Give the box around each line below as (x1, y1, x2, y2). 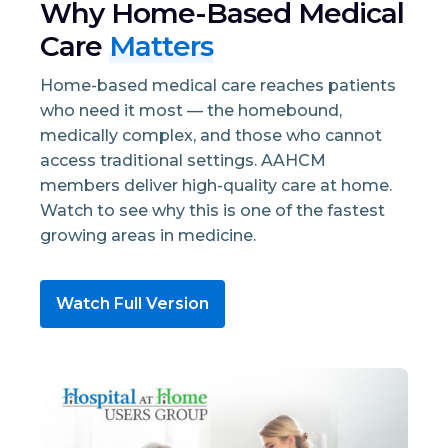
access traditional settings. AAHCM (40, 150, 326, 170)
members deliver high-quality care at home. (40, 175, 392, 195)
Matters (109, 28, 213, 63)
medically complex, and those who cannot (40, 125, 382, 145)
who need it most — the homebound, (40, 100, 342, 120)
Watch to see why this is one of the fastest (40, 200, 385, 220)
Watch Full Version (56, 294, 209, 314)
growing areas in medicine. (40, 225, 256, 245)
